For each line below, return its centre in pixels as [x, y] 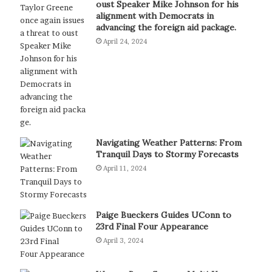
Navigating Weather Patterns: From [168, 142]
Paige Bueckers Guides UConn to [163, 215]
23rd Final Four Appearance [152, 226]
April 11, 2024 [124, 168]
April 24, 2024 [125, 41]
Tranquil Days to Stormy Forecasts [167, 154]
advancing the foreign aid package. [166, 27]
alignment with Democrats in [155, 15]
